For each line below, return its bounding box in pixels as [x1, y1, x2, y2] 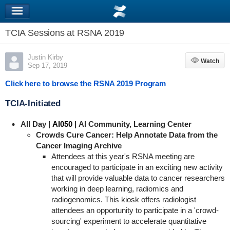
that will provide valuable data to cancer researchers [51, 174, 225, 182]
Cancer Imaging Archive [35, 141, 124, 150]
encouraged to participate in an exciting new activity [51, 163, 223, 171]
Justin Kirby [27, 53, 63, 61]
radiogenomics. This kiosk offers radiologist [51, 195, 196, 204]
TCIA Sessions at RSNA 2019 [5, 28, 125, 38]
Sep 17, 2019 [27, 62, 67, 69]
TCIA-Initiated [5, 99, 63, 108]
